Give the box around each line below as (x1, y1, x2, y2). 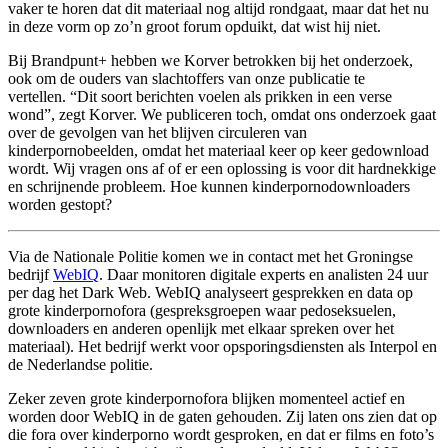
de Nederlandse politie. (8, 356, 157, 373)
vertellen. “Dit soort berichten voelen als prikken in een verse (8, 88, 392, 105)
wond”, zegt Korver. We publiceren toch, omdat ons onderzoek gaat (8, 106, 436, 123)
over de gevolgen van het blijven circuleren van (8, 124, 307, 141)
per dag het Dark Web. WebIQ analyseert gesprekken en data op (8, 284, 413, 301)
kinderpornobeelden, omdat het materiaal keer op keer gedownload (8, 142, 429, 159)
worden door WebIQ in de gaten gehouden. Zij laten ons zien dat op (8, 408, 437, 425)
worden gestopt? (8, 196, 112, 213)
